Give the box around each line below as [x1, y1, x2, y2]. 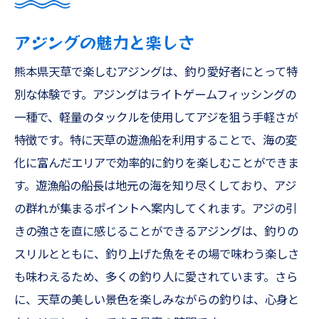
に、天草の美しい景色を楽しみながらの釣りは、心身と [14, 293, 299, 307]
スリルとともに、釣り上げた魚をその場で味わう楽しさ [14, 248, 299, 261]
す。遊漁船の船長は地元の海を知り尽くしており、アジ [14, 179, 296, 193]
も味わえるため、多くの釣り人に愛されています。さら [14, 271, 298, 284]
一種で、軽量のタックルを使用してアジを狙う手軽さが [14, 111, 298, 125]
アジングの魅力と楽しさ [14, 30, 194, 54]
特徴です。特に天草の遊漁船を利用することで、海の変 [14, 134, 297, 147]
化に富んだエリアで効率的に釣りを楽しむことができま [14, 157, 299, 170]
